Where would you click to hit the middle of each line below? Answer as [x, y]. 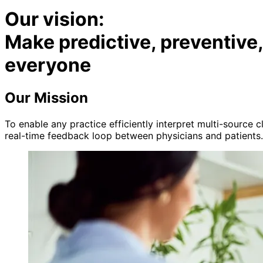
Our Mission [46, 97]
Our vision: [55, 19]
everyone [48, 65]
